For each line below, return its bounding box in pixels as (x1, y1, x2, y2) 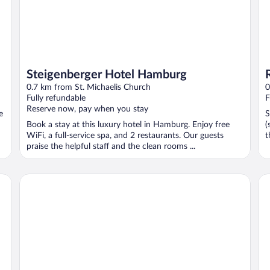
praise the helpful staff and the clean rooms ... (27, 142, 195, 151)
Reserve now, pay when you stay (27, 105, 148, 114)
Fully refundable (27, 94, 86, 103)
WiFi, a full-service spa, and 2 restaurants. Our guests (27, 131, 224, 140)
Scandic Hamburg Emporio (19, 174, 131, 184)
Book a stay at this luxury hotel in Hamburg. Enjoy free (27, 121, 230, 130)
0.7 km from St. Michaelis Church (27, 83, 151, 92)
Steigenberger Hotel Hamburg (27, 69, 187, 81)
